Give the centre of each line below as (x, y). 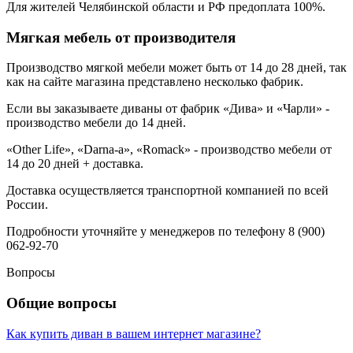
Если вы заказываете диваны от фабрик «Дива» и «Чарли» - (168, 109)
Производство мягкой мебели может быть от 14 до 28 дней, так (176, 68)
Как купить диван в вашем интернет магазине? (134, 333)
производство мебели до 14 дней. (96, 123)
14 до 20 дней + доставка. (75, 164)
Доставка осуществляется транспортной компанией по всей (167, 191)
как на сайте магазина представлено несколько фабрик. (155, 82)
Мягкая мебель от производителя (121, 37)
